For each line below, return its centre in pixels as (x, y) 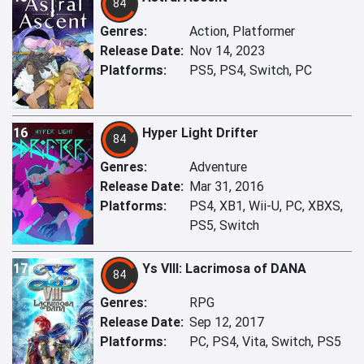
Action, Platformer (242, 31)
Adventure (218, 167)
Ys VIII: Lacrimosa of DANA (224, 269)
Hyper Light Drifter (200, 133)
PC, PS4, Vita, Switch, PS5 (265, 342)
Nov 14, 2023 (227, 51)
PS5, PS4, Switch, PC (251, 70)
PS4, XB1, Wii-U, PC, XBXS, (266, 206)
